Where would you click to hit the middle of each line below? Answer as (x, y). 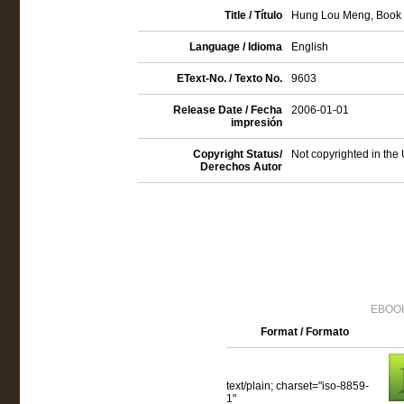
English (309, 47)
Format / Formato (305, 332)
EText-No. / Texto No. (229, 78)
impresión (256, 123)
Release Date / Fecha (227, 110)
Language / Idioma (235, 47)
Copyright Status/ (237, 154)
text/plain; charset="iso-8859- (297, 386)
